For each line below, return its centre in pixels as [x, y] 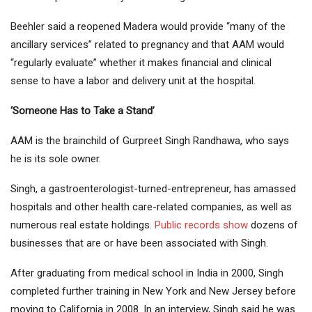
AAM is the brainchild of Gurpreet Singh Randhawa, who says [150, 141]
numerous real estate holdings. [83, 225]
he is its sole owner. [56, 159]
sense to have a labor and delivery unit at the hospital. [133, 81]
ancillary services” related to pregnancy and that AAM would [147, 45]
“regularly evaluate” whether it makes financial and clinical [141, 63]
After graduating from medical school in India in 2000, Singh [147, 273]
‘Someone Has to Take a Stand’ [83, 111]
